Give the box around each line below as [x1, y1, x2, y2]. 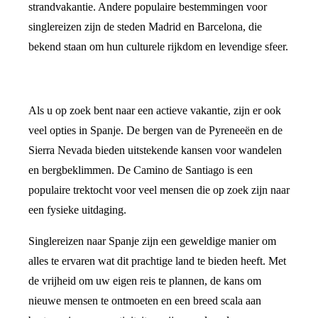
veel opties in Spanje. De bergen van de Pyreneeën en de [28, 124, 283, 137]
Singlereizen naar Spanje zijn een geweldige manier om [28, 235, 276, 248]
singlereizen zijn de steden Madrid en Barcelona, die [28, 21, 262, 33]
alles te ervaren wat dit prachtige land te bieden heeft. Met [28, 255, 286, 268]
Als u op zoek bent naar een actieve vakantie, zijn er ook [28, 104, 281, 117]
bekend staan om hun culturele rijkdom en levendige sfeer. [28, 40, 288, 53]
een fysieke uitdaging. [28, 204, 126, 216]
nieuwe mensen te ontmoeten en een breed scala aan [28, 295, 261, 307]
